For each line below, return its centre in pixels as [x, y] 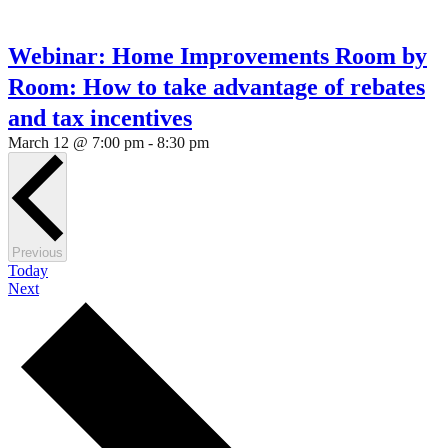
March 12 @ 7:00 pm [76, 142]
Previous [37, 252]
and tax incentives [100, 118]
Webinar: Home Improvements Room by [217, 56]
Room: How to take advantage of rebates [216, 87]
